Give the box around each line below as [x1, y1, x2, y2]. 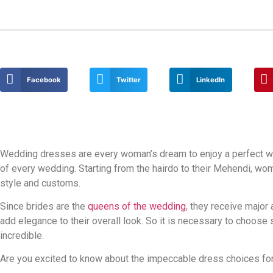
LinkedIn [196, 75, 225, 84]
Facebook [26, 75, 61, 84]
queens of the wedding [88, 200, 186, 212]
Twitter [116, 75, 141, 84]
